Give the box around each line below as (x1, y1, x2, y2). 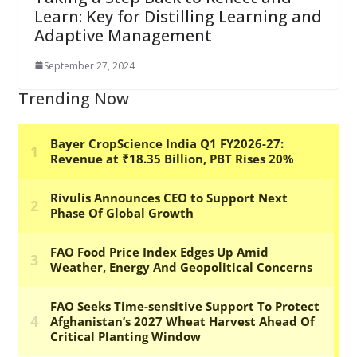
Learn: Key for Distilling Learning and (33, 5, 322, 27)
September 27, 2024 (43, 58, 135, 73)
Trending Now (18, 87, 129, 109)
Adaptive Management (33, 24, 212, 46)
